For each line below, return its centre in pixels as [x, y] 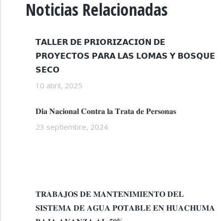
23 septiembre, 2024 [72, 127]
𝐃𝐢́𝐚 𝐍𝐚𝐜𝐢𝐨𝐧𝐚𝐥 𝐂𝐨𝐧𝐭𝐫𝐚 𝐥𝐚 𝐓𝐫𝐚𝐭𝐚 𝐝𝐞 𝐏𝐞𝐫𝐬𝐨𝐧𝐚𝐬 [106, 111]
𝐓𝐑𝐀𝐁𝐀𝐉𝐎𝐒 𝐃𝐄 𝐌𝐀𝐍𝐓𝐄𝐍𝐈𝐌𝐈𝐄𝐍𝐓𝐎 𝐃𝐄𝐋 [110, 194]
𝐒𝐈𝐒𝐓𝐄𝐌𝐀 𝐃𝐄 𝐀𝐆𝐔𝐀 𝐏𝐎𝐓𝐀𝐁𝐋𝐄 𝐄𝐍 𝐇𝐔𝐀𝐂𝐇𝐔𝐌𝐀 [125, 208]
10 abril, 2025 [59, 85]
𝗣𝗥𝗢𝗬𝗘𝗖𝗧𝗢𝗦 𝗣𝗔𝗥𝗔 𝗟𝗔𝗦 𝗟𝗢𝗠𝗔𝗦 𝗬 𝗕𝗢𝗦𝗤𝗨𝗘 [125, 56]
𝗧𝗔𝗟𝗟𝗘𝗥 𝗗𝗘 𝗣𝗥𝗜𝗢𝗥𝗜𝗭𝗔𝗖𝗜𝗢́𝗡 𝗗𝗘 [100, 42]
